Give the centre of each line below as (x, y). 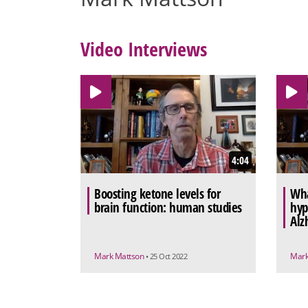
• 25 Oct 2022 (166, 256)
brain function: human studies (168, 208)
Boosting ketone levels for (157, 194)
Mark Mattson (120, 256)
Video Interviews (144, 48)
